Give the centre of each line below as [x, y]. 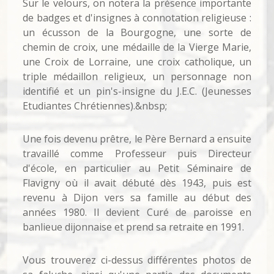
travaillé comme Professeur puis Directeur [137, 154]
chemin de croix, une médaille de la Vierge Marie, [137, 47]
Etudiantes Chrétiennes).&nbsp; [95, 106]
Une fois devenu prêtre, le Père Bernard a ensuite [137, 139]
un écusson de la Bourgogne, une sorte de [137, 32]
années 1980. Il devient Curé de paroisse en [137, 212]
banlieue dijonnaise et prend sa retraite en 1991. [133, 227]
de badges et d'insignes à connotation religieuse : [137, 18]
